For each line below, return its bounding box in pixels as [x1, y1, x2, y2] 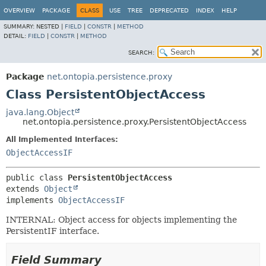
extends [6, 184, 44, 194]
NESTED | [36, 23, 65, 30]
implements [6, 195, 58, 205]
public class [6, 173, 68, 182]
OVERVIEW [4, 7, 35, 14]
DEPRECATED [150, 7, 189, 14]
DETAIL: [4, 33, 28, 39]
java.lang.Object [6, 107, 74, 117]
